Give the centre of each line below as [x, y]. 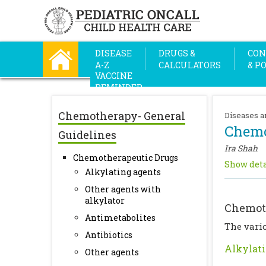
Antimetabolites [120, 218]
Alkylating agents [123, 172]
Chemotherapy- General [122, 116]
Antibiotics [109, 235]
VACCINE [114, 76]
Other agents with [123, 189]
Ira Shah [241, 148]
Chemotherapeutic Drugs [126, 158]
